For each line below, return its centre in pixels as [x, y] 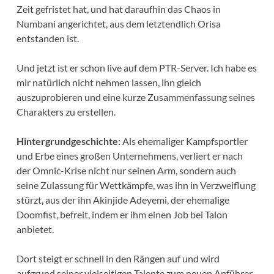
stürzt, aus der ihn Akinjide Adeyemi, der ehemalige [123, 199]
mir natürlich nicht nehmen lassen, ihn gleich [109, 82]
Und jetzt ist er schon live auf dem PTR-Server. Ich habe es [136, 67]
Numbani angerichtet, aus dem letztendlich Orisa [118, 23]
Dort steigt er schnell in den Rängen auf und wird [118, 258]
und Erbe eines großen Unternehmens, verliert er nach [129, 155]
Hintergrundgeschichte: [68, 141]
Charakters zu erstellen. [66, 111]
